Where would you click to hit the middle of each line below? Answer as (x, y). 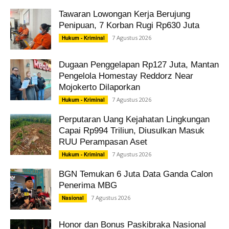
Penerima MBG (88, 185)
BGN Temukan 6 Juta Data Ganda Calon (136, 174)
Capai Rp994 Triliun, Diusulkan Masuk (132, 130)
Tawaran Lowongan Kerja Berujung (124, 14)
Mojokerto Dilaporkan (99, 87)
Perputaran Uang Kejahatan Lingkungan (134, 119)
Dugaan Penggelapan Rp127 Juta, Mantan (139, 64)
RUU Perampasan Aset (103, 142)
